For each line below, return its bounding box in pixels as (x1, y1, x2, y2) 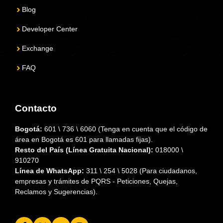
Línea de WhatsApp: (15, 167, 84, 175)
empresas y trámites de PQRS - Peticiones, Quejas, (15, 177, 178, 186)
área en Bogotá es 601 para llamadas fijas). (15, 135, 153, 144)
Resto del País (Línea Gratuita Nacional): (15, 146, 153, 154)
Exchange (22, 44, 53, 53)
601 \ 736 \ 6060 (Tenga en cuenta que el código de (42, 125, 208, 133)
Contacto (15, 103, 57, 114)
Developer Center (22, 25, 78, 33)
